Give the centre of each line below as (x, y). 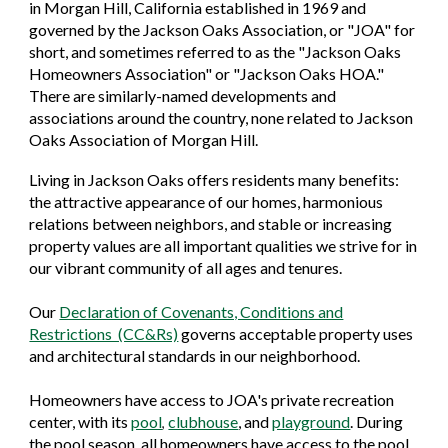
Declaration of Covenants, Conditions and (201, 311)
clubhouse (203, 421)
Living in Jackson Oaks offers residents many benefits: (214, 179)
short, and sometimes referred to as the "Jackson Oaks (215, 51)
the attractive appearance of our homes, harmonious (206, 201)
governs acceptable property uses (296, 333)
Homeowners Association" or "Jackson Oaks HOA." (208, 73)
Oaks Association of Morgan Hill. (145, 139)
